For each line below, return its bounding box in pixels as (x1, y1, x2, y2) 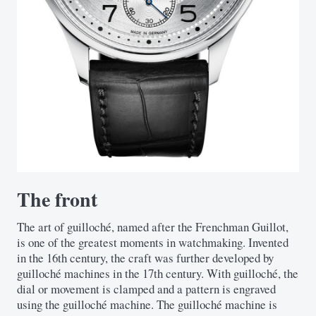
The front (17, 184, 97, 214)
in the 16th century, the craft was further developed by (17, 249, 274, 266)
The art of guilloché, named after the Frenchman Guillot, (17, 218, 288, 235)
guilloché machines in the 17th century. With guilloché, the (17, 265, 298, 281)
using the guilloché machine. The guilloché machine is (17, 296, 277, 312)
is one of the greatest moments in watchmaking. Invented (17, 233, 288, 250)
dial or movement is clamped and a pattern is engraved (17, 280, 276, 297)
